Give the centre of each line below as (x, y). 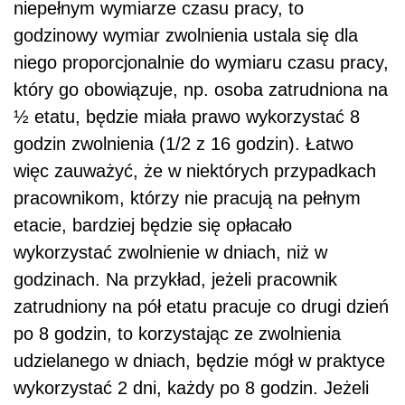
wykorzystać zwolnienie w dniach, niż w (170, 253)
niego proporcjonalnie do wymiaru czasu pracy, (201, 63)
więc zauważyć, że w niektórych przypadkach (195, 171)
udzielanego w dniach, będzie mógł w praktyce (199, 361)
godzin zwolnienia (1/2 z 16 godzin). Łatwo (184, 144)
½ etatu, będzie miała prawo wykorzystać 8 (187, 117)
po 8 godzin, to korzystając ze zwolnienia (177, 334)
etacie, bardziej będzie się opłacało (153, 226)
